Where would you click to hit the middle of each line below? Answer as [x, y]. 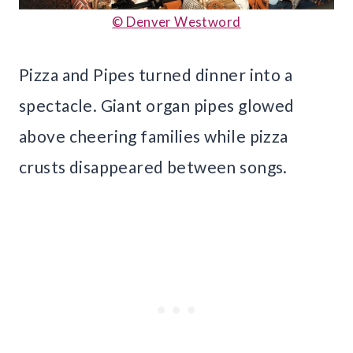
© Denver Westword [176, 22]
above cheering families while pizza [154, 136]
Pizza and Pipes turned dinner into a [156, 75]
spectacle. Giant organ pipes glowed [157, 106]
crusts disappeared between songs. [153, 167]
